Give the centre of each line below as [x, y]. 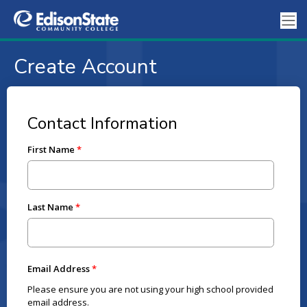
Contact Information [102, 123]
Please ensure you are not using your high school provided [150, 289]
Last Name [50, 207]
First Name [51, 149]
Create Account [85, 67]
